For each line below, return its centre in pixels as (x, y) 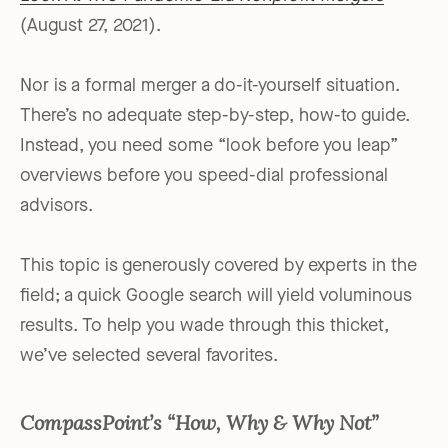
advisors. (56, 206)
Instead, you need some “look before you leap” (209, 146)
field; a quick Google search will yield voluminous (216, 296)
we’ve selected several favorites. (149, 356)
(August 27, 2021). (90, 26)
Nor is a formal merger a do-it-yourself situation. (210, 86)
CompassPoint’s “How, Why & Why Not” (199, 425)
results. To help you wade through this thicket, (204, 326)
